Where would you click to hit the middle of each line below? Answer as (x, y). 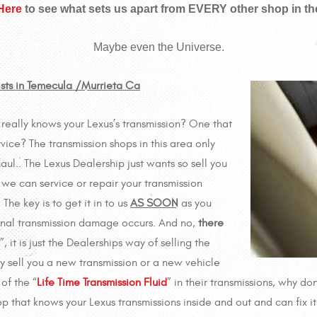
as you (195, 203)
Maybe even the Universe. (158, 47)
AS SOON (154, 203)
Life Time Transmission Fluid (102, 283)
